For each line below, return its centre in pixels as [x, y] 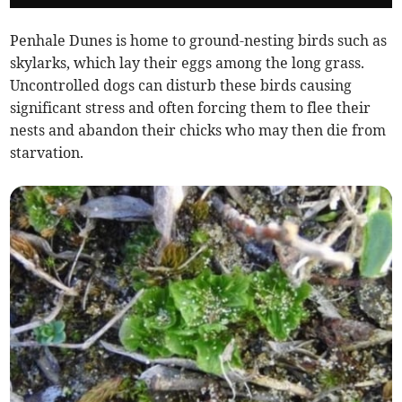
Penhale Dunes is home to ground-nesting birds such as [199, 40]
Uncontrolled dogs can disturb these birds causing [181, 85]
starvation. [47, 152]
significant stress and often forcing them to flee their [191, 107]
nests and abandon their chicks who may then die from [198, 130]
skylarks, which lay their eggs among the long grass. [188, 62]
